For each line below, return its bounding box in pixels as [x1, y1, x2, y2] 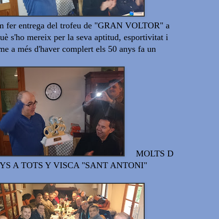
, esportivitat [119, 32, 163, 43]
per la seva [54, 32, 92, 43]
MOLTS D [133, 149, 174, 159]
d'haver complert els [34, 44, 106, 54]
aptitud [94, 32, 119, 43]
